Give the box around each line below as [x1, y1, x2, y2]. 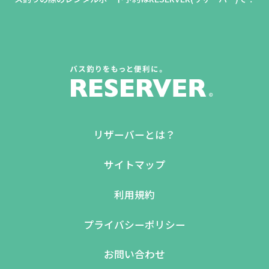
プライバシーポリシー [83, 217, 186, 232]
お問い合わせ [104, 247, 165, 262]
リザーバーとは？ [94, 127, 175, 142]
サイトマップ [104, 157, 165, 172]
